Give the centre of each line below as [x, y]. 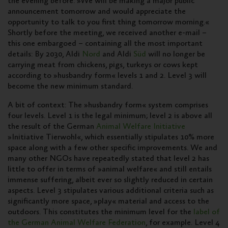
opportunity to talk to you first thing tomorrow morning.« [108, 22]
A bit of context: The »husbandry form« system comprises [108, 105]
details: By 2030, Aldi [45, 54]
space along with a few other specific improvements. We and [112, 148]
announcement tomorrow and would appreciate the [97, 11]
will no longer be [176, 54]
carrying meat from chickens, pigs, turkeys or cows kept [103, 65]
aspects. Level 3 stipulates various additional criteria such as [111, 191]
